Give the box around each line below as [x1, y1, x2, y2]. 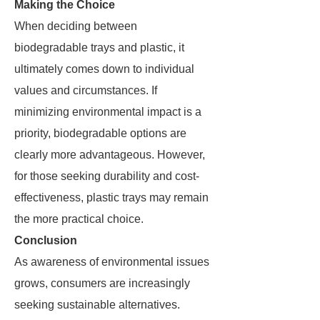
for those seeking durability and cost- [14, 170, 199, 182]
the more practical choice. [14, 213, 144, 225]
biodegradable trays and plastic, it [14, 41, 184, 54]
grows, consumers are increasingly [14, 277, 190, 289]
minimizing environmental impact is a [14, 106, 201, 118]
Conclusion [14, 234, 77, 246]
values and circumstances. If [14, 84, 157, 96]
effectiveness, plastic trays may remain [14, 191, 209, 204]
